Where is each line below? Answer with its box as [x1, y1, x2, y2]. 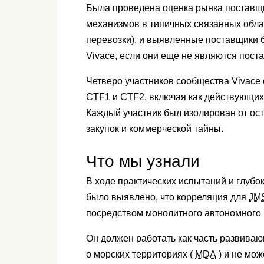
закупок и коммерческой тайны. [86, 124, 226, 134]
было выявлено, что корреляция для [86, 192, 249, 203]
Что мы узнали [86, 151, 204, 171]
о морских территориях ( [86, 249, 195, 260]
